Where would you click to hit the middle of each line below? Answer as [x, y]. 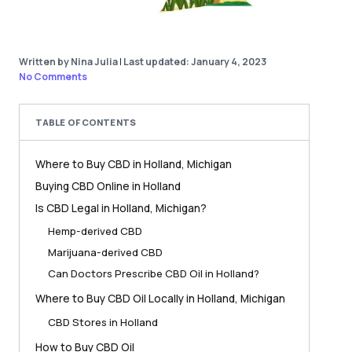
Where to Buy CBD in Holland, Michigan [134, 163]
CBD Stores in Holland [103, 323]
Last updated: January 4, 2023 [195, 62]
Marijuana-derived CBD [105, 253]
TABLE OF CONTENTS [86, 122]
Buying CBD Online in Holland [108, 185]
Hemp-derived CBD [95, 231]
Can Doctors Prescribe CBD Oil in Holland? [154, 274]
